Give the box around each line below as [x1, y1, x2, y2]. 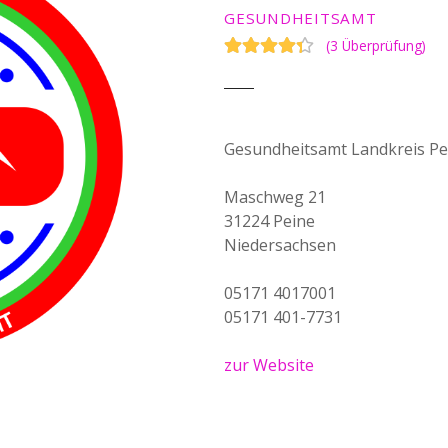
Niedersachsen [224, 234, 336, 257]
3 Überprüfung [330, 36, 422, 56]
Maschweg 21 [224, 186, 326, 209]
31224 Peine [224, 210, 315, 233]
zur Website [224, 354, 314, 377]
